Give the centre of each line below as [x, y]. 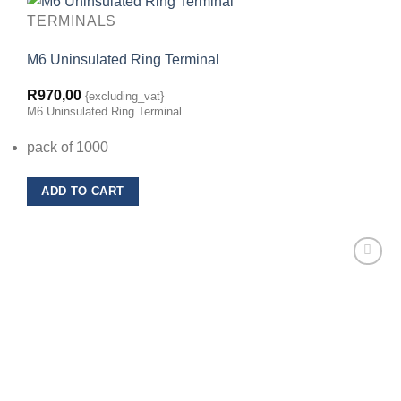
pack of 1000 [68, 147]
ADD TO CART [83, 191]
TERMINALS [72, 21]
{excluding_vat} [124, 97]
